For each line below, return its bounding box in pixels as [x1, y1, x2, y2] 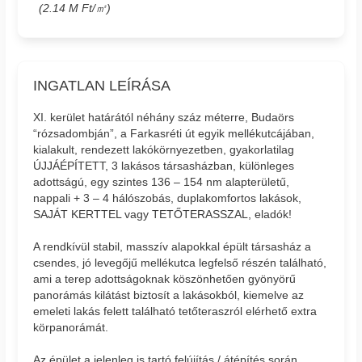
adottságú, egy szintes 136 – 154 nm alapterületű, [33, 175, 290, 188]
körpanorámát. [33, 320, 109, 334]
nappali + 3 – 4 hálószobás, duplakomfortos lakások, [33, 191, 302, 204]
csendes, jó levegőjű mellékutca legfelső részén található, [33, 255, 327, 269]
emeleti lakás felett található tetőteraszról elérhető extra [33, 304, 318, 318]
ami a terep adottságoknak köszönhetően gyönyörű [33, 271, 297, 285]
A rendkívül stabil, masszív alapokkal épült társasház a [33, 239, 312, 253]
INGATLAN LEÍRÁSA [33, 77, 171, 94]
